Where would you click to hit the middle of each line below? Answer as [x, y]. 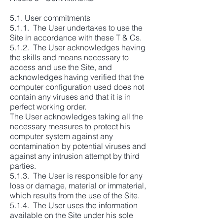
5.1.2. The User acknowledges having [78, 47]
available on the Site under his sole [72, 215]
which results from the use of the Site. [75, 195]
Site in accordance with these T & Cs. [76, 37]
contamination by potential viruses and [78, 146]
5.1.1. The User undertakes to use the [76, 28]
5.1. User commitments [50, 18]
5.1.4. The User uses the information [74, 205]
